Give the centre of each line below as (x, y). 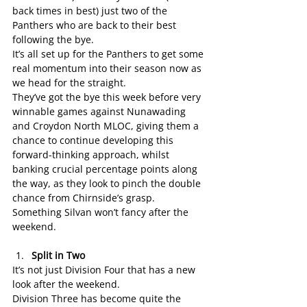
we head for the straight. (69, 83)
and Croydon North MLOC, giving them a (107, 126)
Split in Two (58, 255)
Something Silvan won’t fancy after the (102, 212)
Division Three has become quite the (98, 298)
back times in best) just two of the (91, 11)
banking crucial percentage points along (106, 169)
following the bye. (53, 39)
